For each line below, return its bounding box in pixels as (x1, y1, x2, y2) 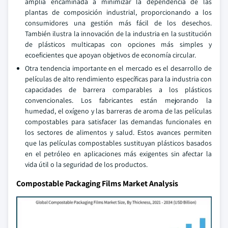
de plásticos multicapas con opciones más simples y (25, 40, 212, 49)
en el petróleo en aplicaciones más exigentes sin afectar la (25, 149, 212, 158)
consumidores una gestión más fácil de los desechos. (25, 18, 212, 27)
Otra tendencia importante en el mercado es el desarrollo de (25, 64, 212, 73)
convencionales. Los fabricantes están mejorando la (25, 96, 212, 105)
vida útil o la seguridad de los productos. (25, 160, 148, 169)
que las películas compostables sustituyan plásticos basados (25, 138, 212, 148)
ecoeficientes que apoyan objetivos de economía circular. (25, 50, 196, 60)
